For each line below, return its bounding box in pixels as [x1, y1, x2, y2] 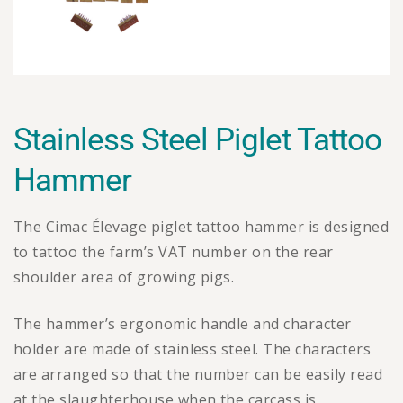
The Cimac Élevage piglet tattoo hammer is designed [13, 216, 390, 237]
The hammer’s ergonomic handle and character [13, 313, 352, 334]
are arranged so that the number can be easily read [13, 363, 383, 384]
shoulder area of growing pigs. [13, 266, 235, 287]
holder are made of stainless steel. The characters [13, 338, 372, 359]
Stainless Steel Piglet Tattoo [13, 121, 381, 158]
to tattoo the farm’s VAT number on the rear [13, 241, 334, 262]
